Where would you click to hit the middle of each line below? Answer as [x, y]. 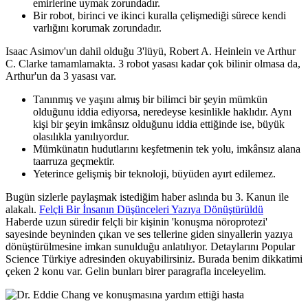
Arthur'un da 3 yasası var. [61, 76]
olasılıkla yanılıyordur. [81, 136]
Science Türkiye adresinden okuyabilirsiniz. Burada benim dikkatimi [154, 258]
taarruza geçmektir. [74, 161]
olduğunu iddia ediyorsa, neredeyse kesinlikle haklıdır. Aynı [162, 111]
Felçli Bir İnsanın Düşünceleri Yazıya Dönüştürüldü [151, 209]
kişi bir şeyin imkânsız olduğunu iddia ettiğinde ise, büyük [159, 124]
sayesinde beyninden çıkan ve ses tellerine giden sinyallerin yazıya [149, 234]
